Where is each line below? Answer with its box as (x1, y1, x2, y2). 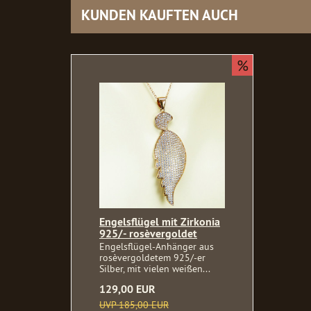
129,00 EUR (99, 282, 155, 297)
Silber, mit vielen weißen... (99, 262, 210, 276)
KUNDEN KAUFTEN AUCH (81, 6, 238, 25)
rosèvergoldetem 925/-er (99, 251, 205, 264)
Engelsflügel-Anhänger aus (99, 240, 214, 253)
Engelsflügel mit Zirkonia (99, 215, 220, 230)
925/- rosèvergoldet (99, 226, 197, 242)
